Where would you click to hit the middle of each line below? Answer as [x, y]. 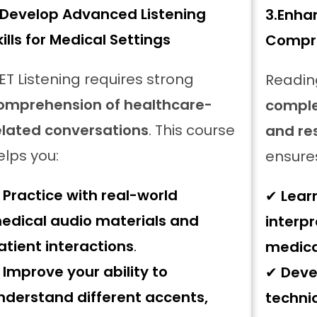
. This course [191, 130]
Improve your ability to [85, 272]
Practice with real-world [90, 195]
